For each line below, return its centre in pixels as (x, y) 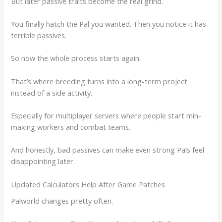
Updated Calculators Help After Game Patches (88, 184)
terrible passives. (39, 35)
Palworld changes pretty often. (62, 201)
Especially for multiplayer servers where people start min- (106, 116)
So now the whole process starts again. (76, 58)
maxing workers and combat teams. (71, 127)
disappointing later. (43, 161)
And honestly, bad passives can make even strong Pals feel (108, 150)
